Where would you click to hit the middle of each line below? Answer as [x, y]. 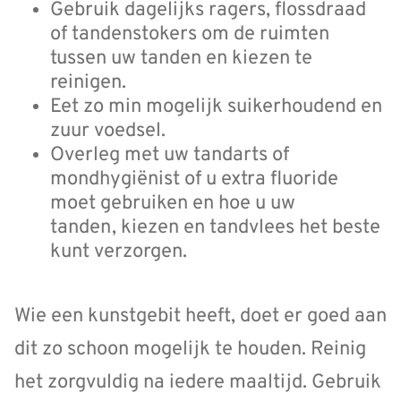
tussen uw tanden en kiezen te [181, 59]
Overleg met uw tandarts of [170, 156]
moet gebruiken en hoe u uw [173, 204]
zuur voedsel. [108, 132]
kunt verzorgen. [121, 252]
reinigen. [88, 83]
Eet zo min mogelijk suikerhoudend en [216, 107]
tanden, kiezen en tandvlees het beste [215, 228]
